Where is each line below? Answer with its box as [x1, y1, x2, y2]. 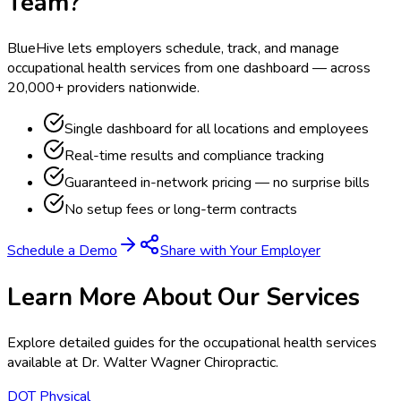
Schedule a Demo [7, 241, 117, 261]
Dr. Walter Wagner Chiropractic [81, 352, 276, 372]
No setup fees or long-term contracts [64, 200, 297, 220]
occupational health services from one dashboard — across [7, 58, 371, 79]
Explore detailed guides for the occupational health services [7, 332, 377, 353]
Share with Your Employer [160, 241, 320, 261]
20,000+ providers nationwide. [7, 78, 200, 98]
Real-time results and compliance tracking [64, 146, 324, 166]
